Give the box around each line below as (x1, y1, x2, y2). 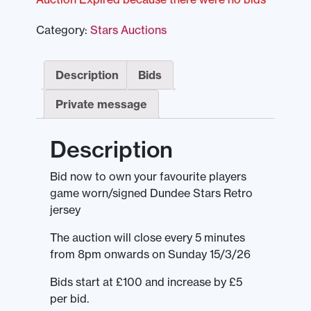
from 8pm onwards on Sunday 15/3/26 (50, 247, 251, 262)
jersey (50, 203, 81, 217)
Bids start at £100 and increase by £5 (50, 275, 242, 289)
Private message (56, 97, 147, 112)
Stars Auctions (90, 23, 167, 37)
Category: (36, 23, 90, 37)
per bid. (50, 292, 89, 306)
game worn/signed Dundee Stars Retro (50, 186, 253, 201)
